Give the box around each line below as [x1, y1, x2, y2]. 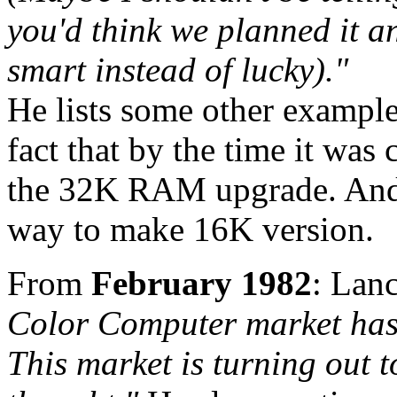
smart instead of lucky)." [7, 51, 348, 90]
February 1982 [91, 264, 312, 303]
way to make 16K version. [7, 210, 374, 249]
